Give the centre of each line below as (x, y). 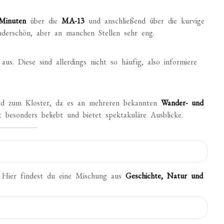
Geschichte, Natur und (164, 176)
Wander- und (182, 103)
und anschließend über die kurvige (145, 21)
